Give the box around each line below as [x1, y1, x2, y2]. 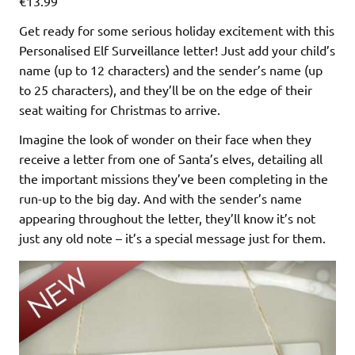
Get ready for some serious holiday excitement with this [19, 21, 334, 38]
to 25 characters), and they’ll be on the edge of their [19, 81, 312, 97]
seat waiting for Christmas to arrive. [19, 101, 220, 117]
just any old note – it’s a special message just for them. [19, 229, 326, 246]
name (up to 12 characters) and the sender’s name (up [19, 61, 323, 78]
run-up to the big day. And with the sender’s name [19, 189, 302, 206]
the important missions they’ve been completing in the [19, 170, 328, 186]
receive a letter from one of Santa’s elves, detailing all [19, 150, 323, 166]
